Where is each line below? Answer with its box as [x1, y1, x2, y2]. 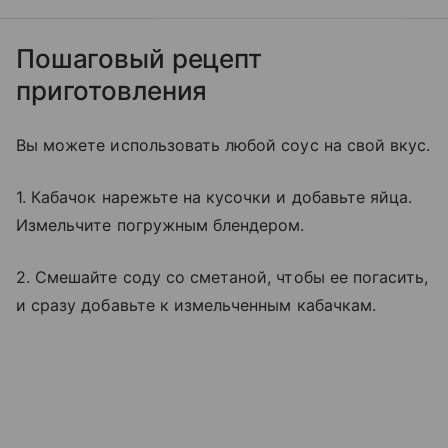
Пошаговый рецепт [16, 43, 262, 75]
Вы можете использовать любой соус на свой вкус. [16, 135, 431, 156]
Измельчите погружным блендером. [16, 215, 305, 236]
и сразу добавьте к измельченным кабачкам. [16, 295, 376, 316]
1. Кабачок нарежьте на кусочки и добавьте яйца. [16, 187, 413, 208]
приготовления [16, 75, 215, 107]
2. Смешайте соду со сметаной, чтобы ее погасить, [16, 267, 429, 288]
